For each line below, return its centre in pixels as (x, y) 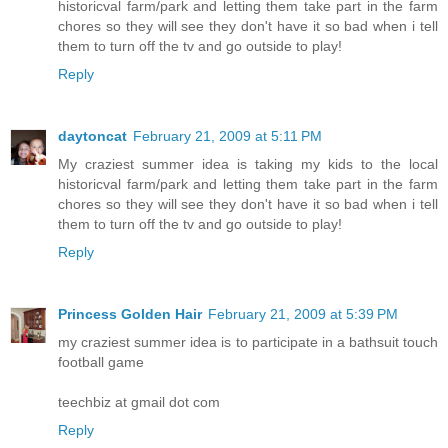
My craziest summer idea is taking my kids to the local (248, 163)
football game (101, 361)
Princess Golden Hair (130, 313)
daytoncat (92, 135)
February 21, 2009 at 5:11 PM (227, 135)
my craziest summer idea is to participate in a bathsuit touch (248, 341)
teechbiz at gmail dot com (139, 401)
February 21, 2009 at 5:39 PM (303, 313)
